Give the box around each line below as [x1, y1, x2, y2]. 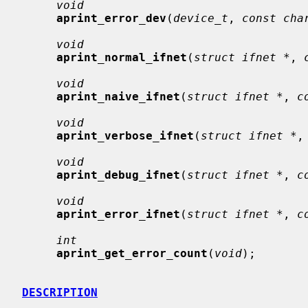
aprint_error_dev [56, 11, 166, 25]
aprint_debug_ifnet [56, 168, 180, 181]
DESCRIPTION [22, 285, 98, 299]
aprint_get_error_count [56, 246, 208, 260]
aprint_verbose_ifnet [56, 129, 194, 142]
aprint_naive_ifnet [56, 89, 180, 103]
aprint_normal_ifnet [56, 50, 187, 64]
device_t [173, 11, 228, 25]
